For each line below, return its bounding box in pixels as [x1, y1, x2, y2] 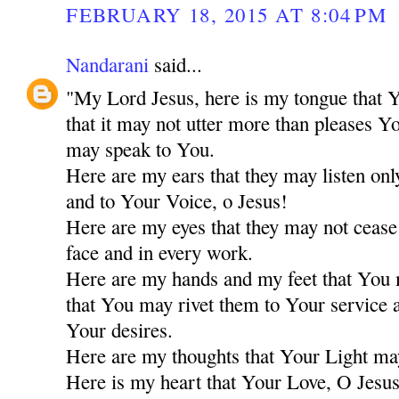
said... [149, 51, 203, 78]
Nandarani [66, 51, 150, 78]
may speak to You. [66, 134, 216, 162]
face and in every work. [66, 238, 254, 265]
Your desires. [66, 315, 174, 343]
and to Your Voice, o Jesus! [66, 186, 289, 214]
